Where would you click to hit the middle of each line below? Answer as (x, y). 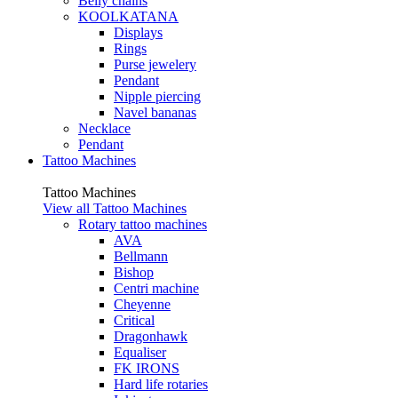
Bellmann (141, 256)
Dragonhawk (151, 336)
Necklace (104, 128)
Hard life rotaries (161, 384)
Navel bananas (155, 112)
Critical (134, 320)
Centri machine (156, 288)
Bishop (134, 272)
